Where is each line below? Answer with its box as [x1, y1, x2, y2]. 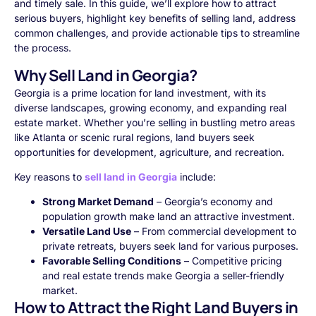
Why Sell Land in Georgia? [14, 64, 197, 86]
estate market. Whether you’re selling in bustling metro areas [14, 116, 295, 128]
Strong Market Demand [42, 195, 154, 208]
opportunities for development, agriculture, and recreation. [14, 145, 284, 158]
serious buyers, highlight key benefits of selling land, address [14, 12, 296, 25]
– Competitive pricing [181, 255, 282, 267]
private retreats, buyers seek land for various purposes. [42, 240, 298, 253]
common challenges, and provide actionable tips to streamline [14, 27, 300, 39]
